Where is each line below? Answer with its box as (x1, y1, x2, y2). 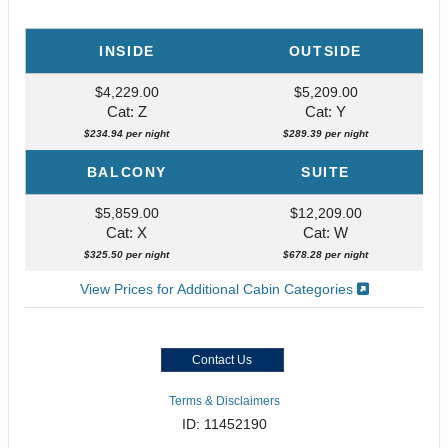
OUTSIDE (288, 43, 363, 60)
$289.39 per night (283, 128, 368, 140)
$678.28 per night (283, 249, 368, 261)
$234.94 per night (84, 128, 169, 140)
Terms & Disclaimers (168, 394, 280, 409)
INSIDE (99, 43, 155, 60)
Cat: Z (106, 104, 147, 121)
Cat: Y (305, 104, 346, 121)
